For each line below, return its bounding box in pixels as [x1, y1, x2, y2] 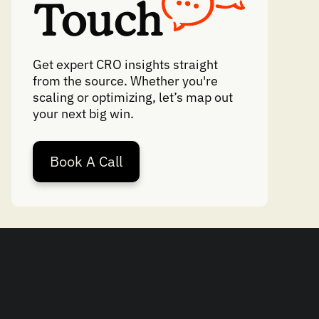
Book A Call [50, 152, 122, 171]
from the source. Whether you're [33, 73, 218, 89]
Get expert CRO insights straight [33, 56, 218, 73]
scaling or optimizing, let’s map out [33, 89, 233, 105]
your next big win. [33, 105, 134, 122]
